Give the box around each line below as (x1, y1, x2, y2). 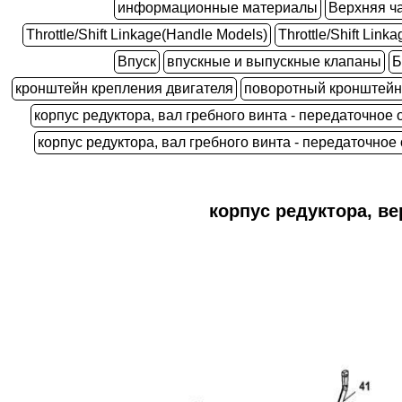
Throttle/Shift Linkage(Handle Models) (25, 27, 267, 42)
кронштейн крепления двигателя (14, 81, 233, 96)
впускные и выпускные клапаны (166, 54, 381, 69)
